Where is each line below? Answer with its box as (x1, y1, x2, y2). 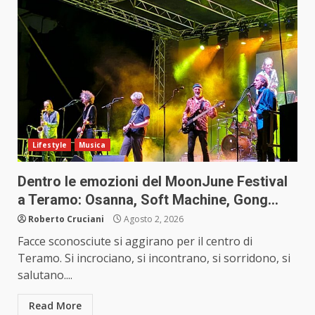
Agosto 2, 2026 (122, 213, 184, 226)
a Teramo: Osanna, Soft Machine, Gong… (18, 191, 278, 209)
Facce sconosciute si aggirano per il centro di (18, 233, 252, 250)
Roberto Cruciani (28, 213, 104, 226)
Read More (29, 299, 82, 313)
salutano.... (18, 267, 72, 283)
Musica (78, 140, 106, 150)
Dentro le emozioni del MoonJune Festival (18, 173, 288, 191)
